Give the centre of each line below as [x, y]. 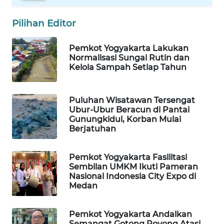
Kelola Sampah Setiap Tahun [128, 67]
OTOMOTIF [36, 181]
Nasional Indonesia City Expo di [132, 176]
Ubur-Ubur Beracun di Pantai [129, 110]
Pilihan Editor [44, 23]
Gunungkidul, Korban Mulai [125, 119]
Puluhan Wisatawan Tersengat [132, 100]
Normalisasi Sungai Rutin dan [129, 57]
